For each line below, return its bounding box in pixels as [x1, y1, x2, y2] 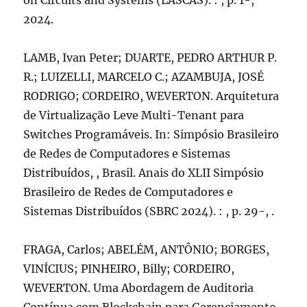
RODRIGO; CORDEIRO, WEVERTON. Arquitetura [23, 89, 280, 103]
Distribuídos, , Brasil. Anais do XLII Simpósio [23, 166, 265, 180]
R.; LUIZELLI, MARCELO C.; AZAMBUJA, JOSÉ [23, 70, 265, 84]
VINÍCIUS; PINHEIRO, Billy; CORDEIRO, [23, 262, 235, 275]
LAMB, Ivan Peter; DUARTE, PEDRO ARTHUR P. [23, 51, 278, 64]
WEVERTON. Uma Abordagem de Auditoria [23, 281, 254, 295]
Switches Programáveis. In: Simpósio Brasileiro [23, 127, 280, 141]
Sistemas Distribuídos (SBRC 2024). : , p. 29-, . [23, 204, 275, 218]
